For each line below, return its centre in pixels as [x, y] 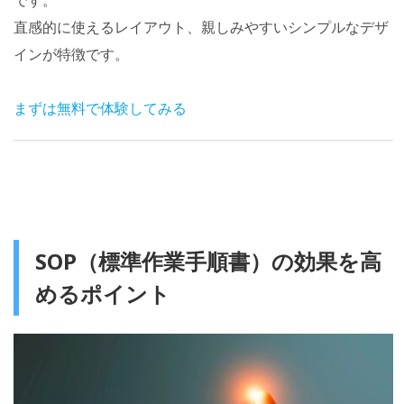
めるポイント [103, 293]
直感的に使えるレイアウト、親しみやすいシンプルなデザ [201, 27]
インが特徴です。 [71, 54]
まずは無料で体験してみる [100, 108]
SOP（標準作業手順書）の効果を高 [208, 261]
